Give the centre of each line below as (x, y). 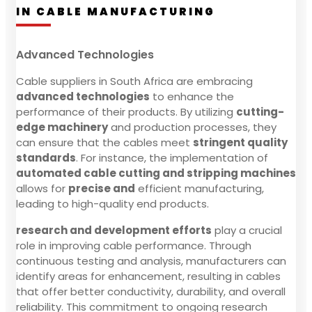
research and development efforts (114, 230)
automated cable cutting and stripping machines (156, 173)
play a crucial (247, 230)
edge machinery (62, 127)
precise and (102, 188)
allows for (42, 188)
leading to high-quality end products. (112, 203)
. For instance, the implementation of (172, 157)
